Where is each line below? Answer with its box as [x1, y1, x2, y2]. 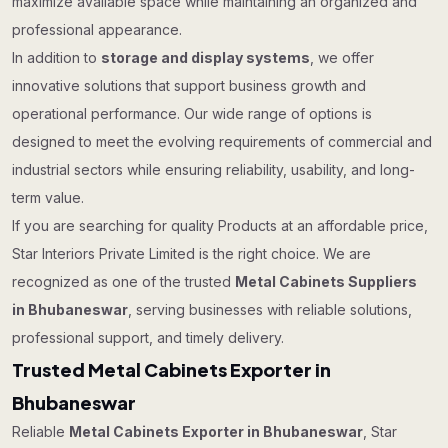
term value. [12, 189, 84, 206]
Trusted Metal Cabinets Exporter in [12, 358, 331, 381]
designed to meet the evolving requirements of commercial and [12, 133, 432, 150]
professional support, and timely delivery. [12, 329, 284, 346]
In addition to [12, 49, 101, 66]
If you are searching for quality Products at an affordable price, [12, 217, 428, 234]
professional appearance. [12, 21, 182, 38]
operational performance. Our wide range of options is [12, 105, 372, 122]
